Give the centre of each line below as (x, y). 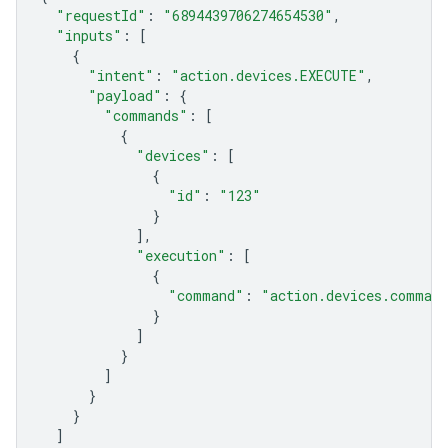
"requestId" (101, 15)
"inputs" (89, 35)
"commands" (146, 115)
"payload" (125, 95)
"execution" (181, 255)
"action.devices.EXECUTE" (268, 75)
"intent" (121, 75)
